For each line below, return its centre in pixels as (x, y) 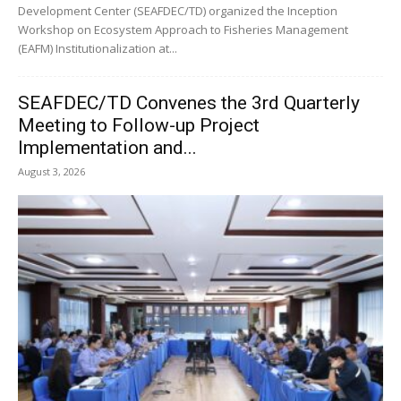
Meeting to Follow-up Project (139, 125)
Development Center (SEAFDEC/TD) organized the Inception (178, 10)
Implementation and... (107, 147)
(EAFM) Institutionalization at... (98, 48)
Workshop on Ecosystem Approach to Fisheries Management (183, 29)
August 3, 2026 (51, 171)
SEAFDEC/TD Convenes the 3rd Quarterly (189, 102)
